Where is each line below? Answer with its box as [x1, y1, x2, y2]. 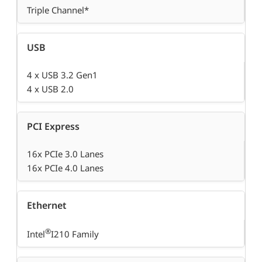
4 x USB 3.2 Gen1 [27, 69, 98, 81]
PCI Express [27, 120, 80, 133]
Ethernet [27, 199, 67, 212]
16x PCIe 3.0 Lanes [27, 148, 104, 160]
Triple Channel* [27, 4, 89, 16]
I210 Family [51, 228, 99, 240]
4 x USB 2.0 [27, 83, 74, 95]
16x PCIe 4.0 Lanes [27, 162, 104, 174]
